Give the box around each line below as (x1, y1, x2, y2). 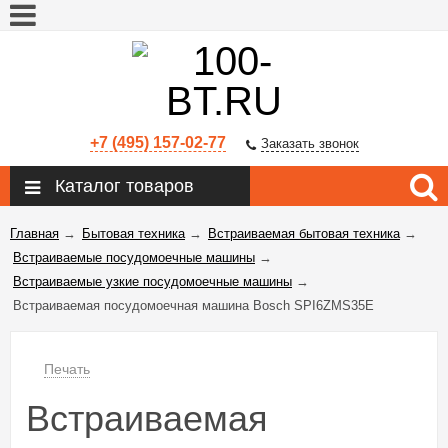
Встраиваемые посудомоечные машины (13, 250, 255, 266)
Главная (10, 226, 59, 242)
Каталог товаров (55, 176, 194, 197)
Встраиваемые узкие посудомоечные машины (13, 274, 292, 290)
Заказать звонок (260, 136, 359, 152)
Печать (44, 361, 90, 378)
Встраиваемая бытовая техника (208, 226, 400, 242)
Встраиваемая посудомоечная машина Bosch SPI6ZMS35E (13, 298, 374, 314)
